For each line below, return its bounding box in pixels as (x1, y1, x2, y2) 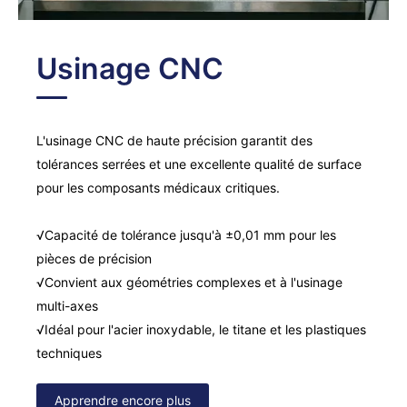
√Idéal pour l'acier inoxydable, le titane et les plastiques (36, 321, 366, 337)
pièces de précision (36, 250, 155, 266)
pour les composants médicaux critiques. (36, 179, 283, 195)
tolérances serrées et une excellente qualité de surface (36, 155, 362, 172)
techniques (36, 344, 102, 361)
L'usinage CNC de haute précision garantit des (36, 132, 313, 148)
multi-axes (36, 297, 102, 313)
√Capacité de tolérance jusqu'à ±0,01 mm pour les (36, 226, 336, 243)
